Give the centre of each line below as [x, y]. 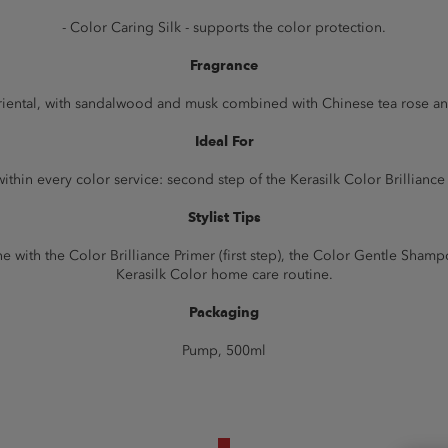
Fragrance [224, 65]
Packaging [224, 312]
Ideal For [224, 141]
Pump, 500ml [224, 350]
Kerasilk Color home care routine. [224, 274]
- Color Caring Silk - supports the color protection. [224, 27]
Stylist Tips [224, 217]
